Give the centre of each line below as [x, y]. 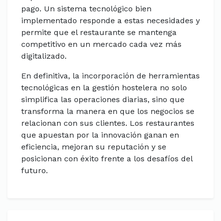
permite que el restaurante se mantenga [99, 32]
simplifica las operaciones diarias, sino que [103, 99]
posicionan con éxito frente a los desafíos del [107, 159]
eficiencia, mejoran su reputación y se [94, 147]
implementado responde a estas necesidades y [110, 20]
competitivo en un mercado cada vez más [101, 44]
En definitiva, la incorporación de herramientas [110, 76]
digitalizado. [44, 56]
